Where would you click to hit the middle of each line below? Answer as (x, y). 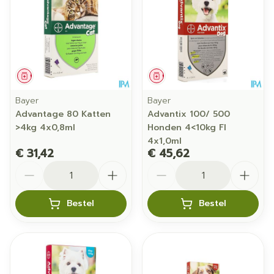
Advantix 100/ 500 (189, 114)
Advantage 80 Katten (63, 114)
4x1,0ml (165, 141)
